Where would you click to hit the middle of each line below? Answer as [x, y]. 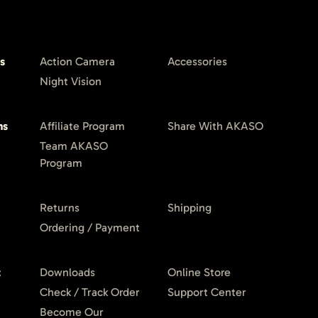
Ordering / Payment [90, 227]
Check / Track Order [90, 292]
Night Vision [71, 81]
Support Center [207, 292]
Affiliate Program [82, 126]
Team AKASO [74, 146]
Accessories [197, 61]
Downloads [67, 272]
